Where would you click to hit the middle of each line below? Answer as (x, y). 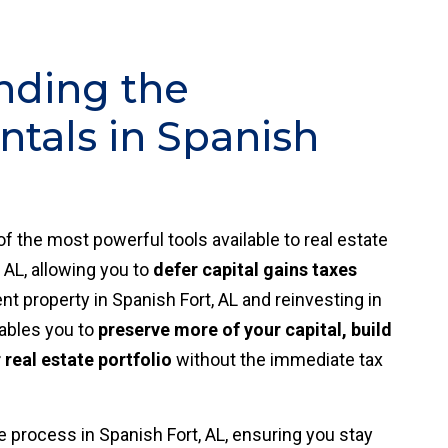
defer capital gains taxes (255, 269)
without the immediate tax (277, 359)
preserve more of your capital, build (245, 329)
